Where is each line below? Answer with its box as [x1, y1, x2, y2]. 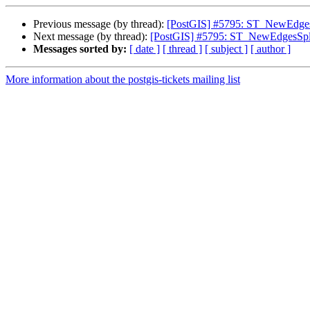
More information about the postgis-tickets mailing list [6, 73, 240, 86]
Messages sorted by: [33, 43, 127, 55]
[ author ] [250, 43, 291, 55]
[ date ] [129, 43, 160, 55]
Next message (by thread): [33, 30, 150, 43]
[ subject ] [205, 43, 248, 55]
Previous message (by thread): [33, 18, 167, 30]
